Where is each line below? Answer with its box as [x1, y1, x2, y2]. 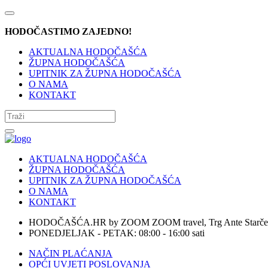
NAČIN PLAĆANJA [29, 248, 112, 258]
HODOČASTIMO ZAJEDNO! [5, 26, 132, 36]
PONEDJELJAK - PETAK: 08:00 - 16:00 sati [29, 228, 205, 238]
